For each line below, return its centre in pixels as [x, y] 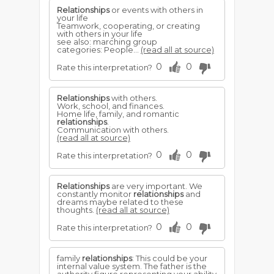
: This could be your [170, 258]
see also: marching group [107, 42]
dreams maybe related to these [120, 202]
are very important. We [156, 186]
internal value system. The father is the [132, 266]
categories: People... [99, 50]
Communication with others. [113, 130]
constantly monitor [95, 194]
